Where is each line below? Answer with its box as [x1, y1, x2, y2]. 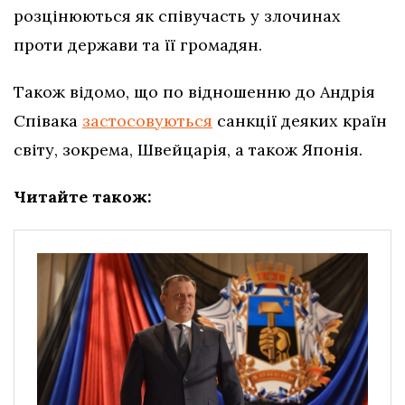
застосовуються [82, 110, 212, 132]
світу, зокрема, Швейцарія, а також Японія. [14, 139, 363, 161]
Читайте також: [14, 186, 152, 208]
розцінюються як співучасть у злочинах [14, 5, 341, 27]
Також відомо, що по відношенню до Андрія [14, 81, 375, 103]
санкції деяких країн [212, 110, 387, 132]
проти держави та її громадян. [14, 34, 262, 56]
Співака [14, 110, 82, 132]
